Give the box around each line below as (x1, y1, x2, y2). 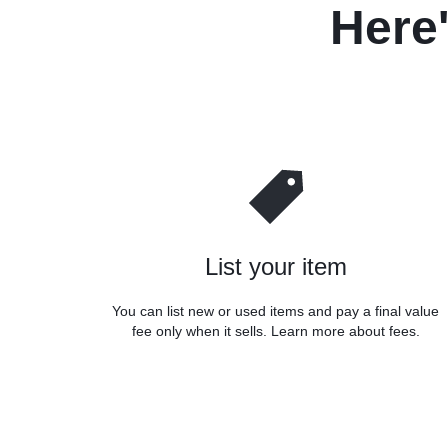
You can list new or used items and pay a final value (112, 302, 440, 319)
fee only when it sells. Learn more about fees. (131, 322, 420, 339)
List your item (204, 252, 347, 280)
